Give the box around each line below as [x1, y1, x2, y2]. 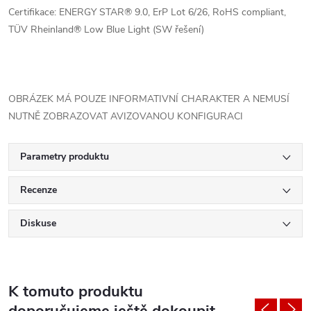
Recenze [20, 183, 57, 196]
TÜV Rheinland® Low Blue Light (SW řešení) [8, 23, 204, 36]
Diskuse [20, 217, 56, 230]
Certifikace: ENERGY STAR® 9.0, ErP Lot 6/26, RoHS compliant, [8, 6, 286, 19]
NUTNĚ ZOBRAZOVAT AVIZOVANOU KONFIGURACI [8, 110, 243, 123]
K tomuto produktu [8, 281, 143, 302]
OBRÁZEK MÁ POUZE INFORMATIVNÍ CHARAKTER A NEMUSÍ [8, 92, 289, 106]
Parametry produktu [20, 150, 109, 163]
